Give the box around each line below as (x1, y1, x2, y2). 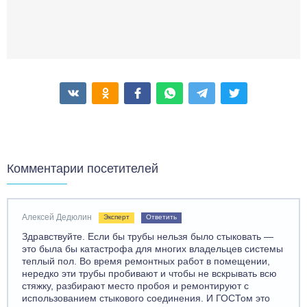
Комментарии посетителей (7, 162, 158, 175)
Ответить (146, 213, 177, 221)
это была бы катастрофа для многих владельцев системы (22, 243, 283, 254)
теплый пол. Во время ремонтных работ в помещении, (22, 256, 270, 267)
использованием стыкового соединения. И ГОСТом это (22, 293, 270, 304)
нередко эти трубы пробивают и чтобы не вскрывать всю (22, 268, 277, 279)
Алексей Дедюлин (22, 212, 92, 222)
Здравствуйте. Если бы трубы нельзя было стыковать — (22, 231, 273, 242)
